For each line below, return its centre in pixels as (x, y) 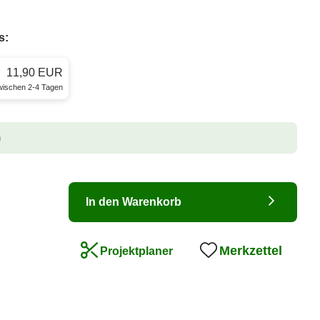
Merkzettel (251, 251)
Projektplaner (136, 251)
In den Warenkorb (134, 202)
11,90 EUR (35, 72)
